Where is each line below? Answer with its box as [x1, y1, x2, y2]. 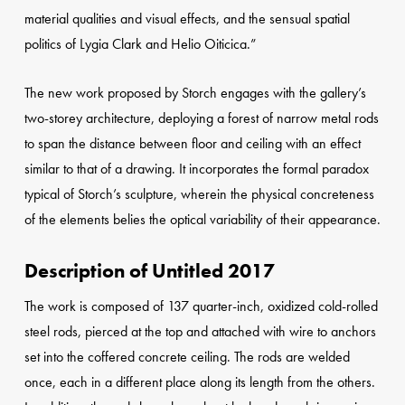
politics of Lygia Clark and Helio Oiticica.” [24, 34, 257, 54]
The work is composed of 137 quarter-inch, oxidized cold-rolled [24, 297, 378, 316]
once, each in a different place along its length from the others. [24, 372, 375, 392]
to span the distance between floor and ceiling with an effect [24, 134, 361, 154]
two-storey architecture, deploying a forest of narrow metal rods [24, 108, 379, 128]
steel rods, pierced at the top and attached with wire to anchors [24, 322, 376, 342]
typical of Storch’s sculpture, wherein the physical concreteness [24, 184, 374, 204]
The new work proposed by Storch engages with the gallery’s [24, 83, 366, 103]
